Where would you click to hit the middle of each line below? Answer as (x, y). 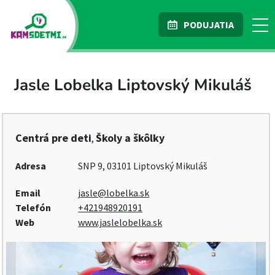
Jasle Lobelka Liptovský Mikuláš (133, 85)
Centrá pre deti (53, 138)
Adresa (31, 166)
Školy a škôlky (130, 138)
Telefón (33, 207)
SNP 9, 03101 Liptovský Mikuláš (143, 166)
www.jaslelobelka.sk (120, 222)
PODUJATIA (209, 25)
